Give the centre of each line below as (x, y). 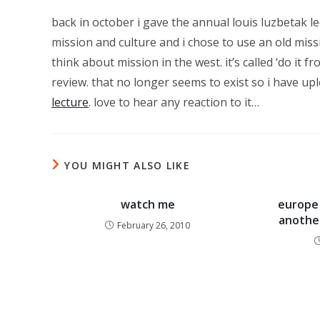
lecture (70, 102)
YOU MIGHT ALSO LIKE (127, 165)
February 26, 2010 (154, 225)
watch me (147, 204)
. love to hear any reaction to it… (174, 102)
